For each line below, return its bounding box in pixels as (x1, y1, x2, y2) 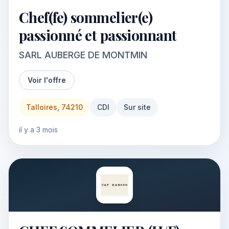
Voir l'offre (28, 76, 66, 84)
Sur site (124, 103, 151, 111)
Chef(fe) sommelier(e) (19, 8, 153, 27)
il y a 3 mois (19, 125, 58, 134)
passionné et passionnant (19, 26, 177, 44)
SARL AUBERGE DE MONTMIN (19, 50, 147, 60)
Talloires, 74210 (26, 103, 83, 111)
